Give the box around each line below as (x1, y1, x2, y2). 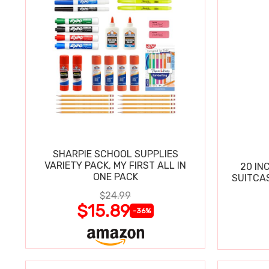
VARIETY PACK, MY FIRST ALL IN (44, 159, 186, 171)
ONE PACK (92, 171, 138, 183)
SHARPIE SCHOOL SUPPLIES (52, 148, 178, 160)
